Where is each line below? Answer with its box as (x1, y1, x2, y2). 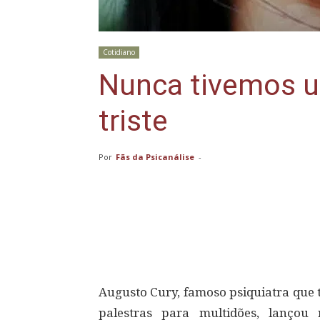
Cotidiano (103, 47, 135, 57)
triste (99, 104, 168, 138)
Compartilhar (134, 229, 191, 240)
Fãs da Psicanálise (116, 151, 194, 162)
